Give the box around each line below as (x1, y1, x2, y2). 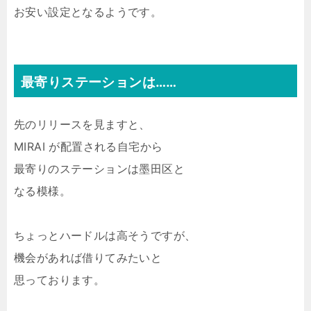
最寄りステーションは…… (21, 74, 177, 90)
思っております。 (14, 272, 106, 287)
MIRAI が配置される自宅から (14, 139, 163, 153)
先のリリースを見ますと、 (14, 117, 151, 131)
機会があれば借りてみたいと (14, 250, 162, 264)
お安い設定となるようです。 (14, 4, 162, 19)
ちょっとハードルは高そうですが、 (14, 228, 196, 242)
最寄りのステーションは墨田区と (14, 161, 185, 176)
